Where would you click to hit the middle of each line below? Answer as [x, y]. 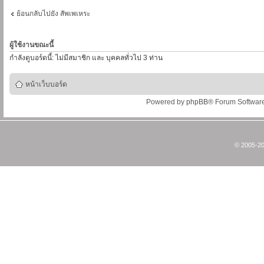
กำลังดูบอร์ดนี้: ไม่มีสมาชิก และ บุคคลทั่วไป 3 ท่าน [86, 57]
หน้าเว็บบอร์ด [46, 84]
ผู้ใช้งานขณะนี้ [32, 44]
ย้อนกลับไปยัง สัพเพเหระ [53, 13]
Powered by [166, 102]
